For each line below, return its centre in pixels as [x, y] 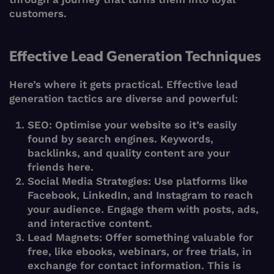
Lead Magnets [63, 238]
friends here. [61, 167]
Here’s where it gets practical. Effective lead [124, 85]
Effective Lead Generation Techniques [135, 55]
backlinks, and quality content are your [129, 153]
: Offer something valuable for [176, 238]
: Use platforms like [198, 181]
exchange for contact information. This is [134, 266]
